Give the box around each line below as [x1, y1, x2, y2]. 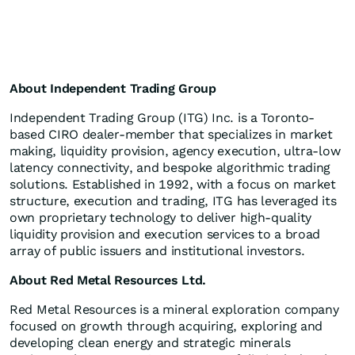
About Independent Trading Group [10, 81, 216, 97]
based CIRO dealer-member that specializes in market [10, 127, 333, 143]
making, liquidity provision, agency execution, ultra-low [10, 143, 341, 159]
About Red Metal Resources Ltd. [10, 273, 206, 288]
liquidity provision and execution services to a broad [10, 227, 321, 242]
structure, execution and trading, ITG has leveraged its [10, 193, 337, 209]
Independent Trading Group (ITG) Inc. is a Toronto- [10, 110, 315, 126]
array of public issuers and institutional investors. [10, 243, 305, 259]
